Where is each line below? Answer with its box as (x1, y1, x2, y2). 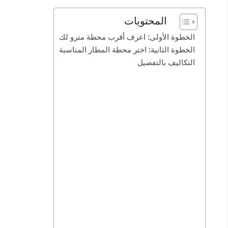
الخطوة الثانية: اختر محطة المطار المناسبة (59, 45, 195, 55)
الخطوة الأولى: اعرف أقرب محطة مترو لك (59, 32, 195, 42)
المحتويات (124, 14, 167, 27)
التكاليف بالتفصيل (137, 58, 195, 68)
